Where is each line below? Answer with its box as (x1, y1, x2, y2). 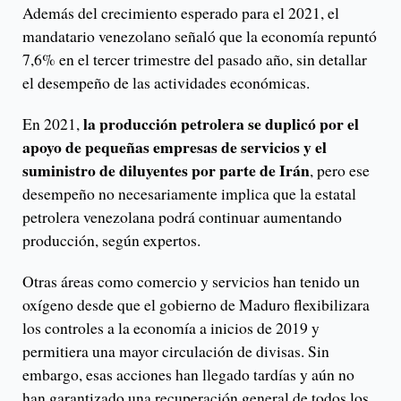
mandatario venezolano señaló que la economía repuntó (22, 25, 377, 47)
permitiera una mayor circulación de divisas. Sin (22, 340, 329, 363)
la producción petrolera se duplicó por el (80, 112, 359, 136)
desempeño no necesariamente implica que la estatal (22, 183, 356, 205)
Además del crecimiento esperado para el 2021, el (22, 2, 339, 24)
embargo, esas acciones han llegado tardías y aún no (22, 363, 354, 386)
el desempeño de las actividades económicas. (22, 72, 310, 94)
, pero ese (310, 159, 370, 182)
